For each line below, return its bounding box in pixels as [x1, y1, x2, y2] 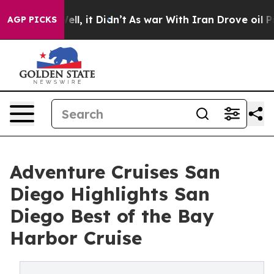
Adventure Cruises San [10, 160, 220, 183]
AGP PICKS [7, 14, 57, 25]
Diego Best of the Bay [10, 204, 214, 228]
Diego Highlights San [10, 182, 210, 206]
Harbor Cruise [10, 226, 142, 250]
